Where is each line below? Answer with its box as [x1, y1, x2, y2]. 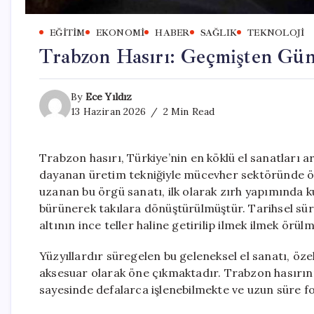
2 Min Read [160, 104, 215, 118]
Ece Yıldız [85, 90, 132, 103]
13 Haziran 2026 [71, 104, 146, 118]
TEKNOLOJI [247, 27, 305, 39]
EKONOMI [95, 27, 145, 39]
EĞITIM [50, 27, 86, 39]
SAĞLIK [200, 27, 237, 39]
